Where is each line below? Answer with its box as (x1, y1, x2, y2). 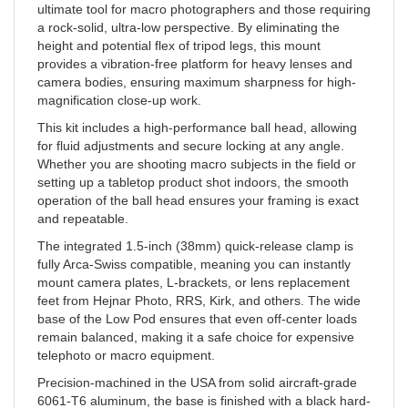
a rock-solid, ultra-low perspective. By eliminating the (37, 4, 340, 19)
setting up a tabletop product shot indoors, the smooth (37, 158, 349, 174)
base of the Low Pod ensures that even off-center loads (37, 295, 357, 311)
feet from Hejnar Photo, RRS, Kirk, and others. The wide (37, 277, 361, 292)
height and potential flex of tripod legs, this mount (37, 22, 321, 37)
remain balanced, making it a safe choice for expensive (37, 313, 354, 329)
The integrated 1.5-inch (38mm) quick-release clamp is (37, 222, 353, 238)
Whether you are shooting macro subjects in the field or (37, 140, 356, 156)
